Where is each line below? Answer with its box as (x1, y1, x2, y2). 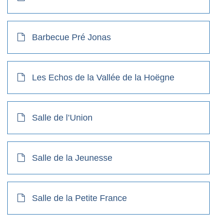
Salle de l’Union (32, 112, 93, 123)
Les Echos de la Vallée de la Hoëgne (32, 72, 174, 82)
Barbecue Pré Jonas (32, 32, 111, 42)
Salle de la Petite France (32, 193, 127, 203)
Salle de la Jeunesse (32, 153, 112, 163)
